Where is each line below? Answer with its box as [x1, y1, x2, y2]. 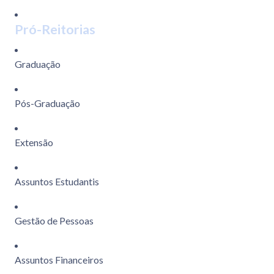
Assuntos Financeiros [15, 254, 103, 266]
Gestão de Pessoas [15, 215, 94, 227]
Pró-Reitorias [15, 21, 95, 38]
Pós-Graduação [15, 97, 80, 109]
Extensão [15, 136, 53, 149]
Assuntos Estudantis [15, 176, 99, 188]
